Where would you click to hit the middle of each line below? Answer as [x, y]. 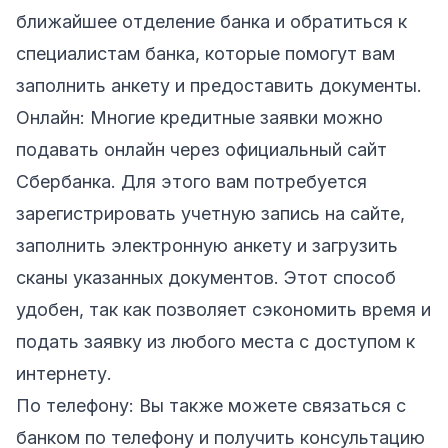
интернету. [64, 373]
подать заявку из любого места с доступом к [215, 341]
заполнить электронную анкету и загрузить [207, 245]
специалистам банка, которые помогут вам [205, 53]
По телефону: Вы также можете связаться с [211, 405]
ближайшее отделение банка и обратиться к [211, 21]
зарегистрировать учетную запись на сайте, [210, 213]
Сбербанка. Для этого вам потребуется [191, 181]
